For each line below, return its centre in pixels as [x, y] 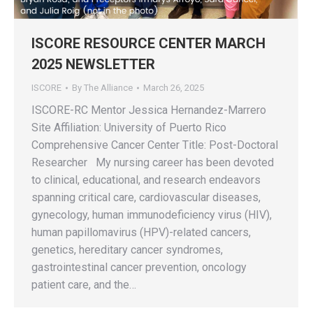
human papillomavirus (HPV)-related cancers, [141, 233]
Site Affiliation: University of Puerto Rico [129, 128]
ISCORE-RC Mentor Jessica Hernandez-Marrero [149, 110]
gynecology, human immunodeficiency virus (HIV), [152, 215]
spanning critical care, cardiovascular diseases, [146, 198]
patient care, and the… [84, 285]
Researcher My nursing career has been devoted [153, 163]
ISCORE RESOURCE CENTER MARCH [148, 44]
